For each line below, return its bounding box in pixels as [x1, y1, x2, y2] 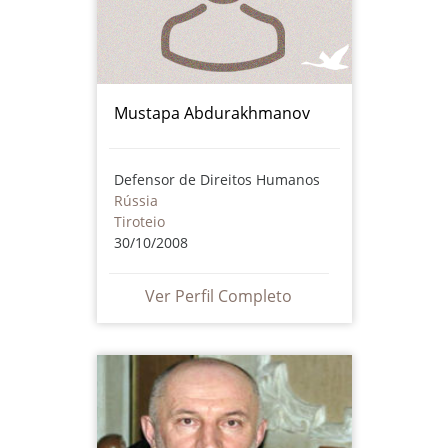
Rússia [113, 190, 158, 210]
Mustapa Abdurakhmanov [113, 101, 310, 124]
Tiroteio [113, 211, 165, 231]
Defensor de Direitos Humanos [113, 169, 320, 189]
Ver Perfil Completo [145, 284, 292, 307]
